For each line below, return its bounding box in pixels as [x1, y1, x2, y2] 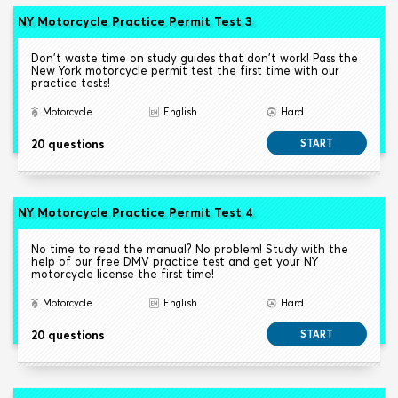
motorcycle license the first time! [31, 267, 214, 282]
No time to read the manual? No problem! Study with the [31, 242, 348, 257]
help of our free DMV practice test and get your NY [31, 254, 318, 269]
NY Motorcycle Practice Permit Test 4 [18, 204, 253, 221]
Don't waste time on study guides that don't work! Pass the [31, 51, 358, 66]
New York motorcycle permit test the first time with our [31, 63, 339, 78]
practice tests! [31, 76, 110, 91]
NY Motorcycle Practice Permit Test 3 [18, 13, 251, 30]
